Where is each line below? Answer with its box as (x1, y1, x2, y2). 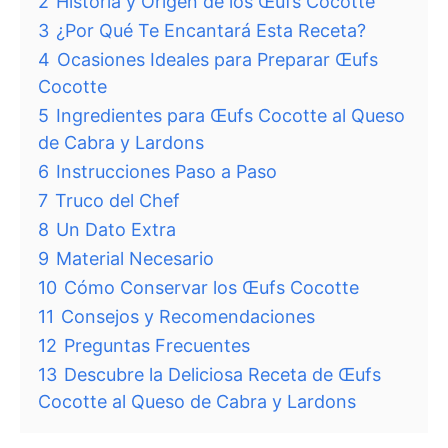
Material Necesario (56, 247, 214, 269)
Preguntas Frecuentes (64, 334, 250, 356)
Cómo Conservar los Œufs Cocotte (64, 276, 359, 298)
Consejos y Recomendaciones (61, 305, 315, 327)
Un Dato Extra (56, 218, 176, 240)
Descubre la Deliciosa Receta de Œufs (64, 363, 381, 385)
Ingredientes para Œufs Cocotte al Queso (56, 104, 405, 126)
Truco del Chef (55, 189, 180, 211)
